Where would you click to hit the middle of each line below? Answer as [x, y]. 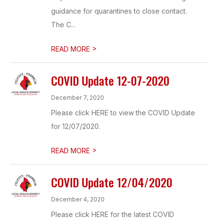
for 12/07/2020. [76, 126]
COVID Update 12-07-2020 [110, 80]
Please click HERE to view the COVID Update [123, 113]
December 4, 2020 [78, 199]
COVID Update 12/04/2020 [112, 182]
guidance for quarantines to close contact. [119, 11]
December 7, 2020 [78, 98]
